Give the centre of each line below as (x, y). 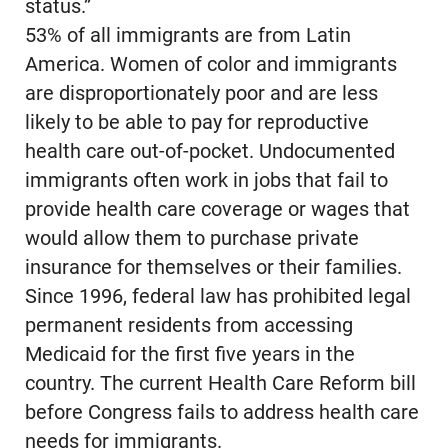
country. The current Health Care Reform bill (220, 384)
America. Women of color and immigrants (210, 65)
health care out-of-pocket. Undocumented (209, 152)
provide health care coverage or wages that (217, 210)
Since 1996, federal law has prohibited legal (217, 297)
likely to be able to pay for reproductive (196, 123)
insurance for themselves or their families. (213, 268)
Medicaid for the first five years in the (189, 355)
